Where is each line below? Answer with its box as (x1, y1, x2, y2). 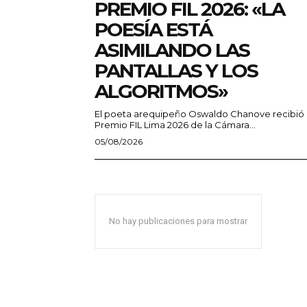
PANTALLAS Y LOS (95, 59, 258, 83)
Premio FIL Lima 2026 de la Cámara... (95, 119, 256, 131)
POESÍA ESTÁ (95, 18, 212, 42)
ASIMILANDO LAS (95, 38, 249, 62)
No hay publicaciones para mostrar (109, 216, 247, 227)
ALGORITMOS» (95, 79, 228, 103)
